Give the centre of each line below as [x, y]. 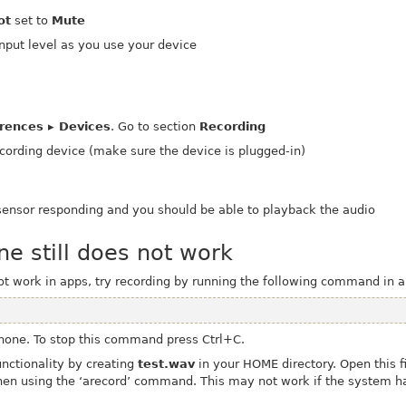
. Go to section [155, 127]
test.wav [166, 363]
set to [32, 21]
